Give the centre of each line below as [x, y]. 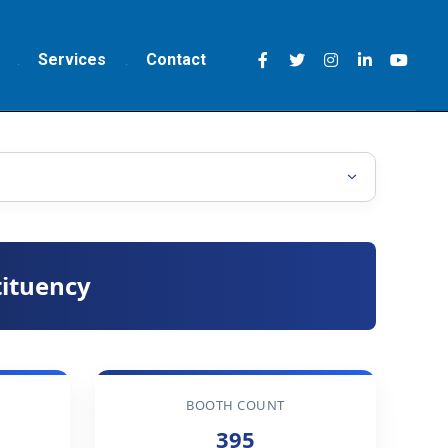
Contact [176, 59]
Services [72, 59]
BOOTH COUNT [235, 405]
